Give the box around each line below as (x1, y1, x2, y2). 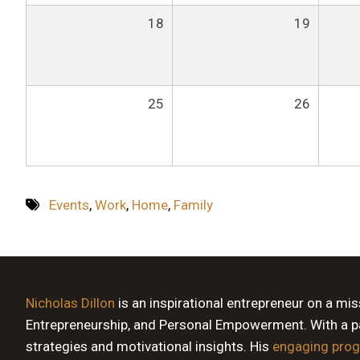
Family (173, 197, 213, 214)
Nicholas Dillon (26, 295, 115, 312)
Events (48, 197, 89, 214)
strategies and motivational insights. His (26, 338, 272, 355)
